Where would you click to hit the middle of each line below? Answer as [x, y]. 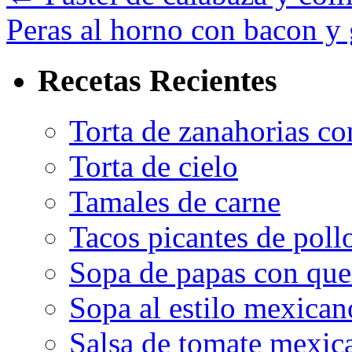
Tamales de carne [175, 202]
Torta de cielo [154, 167]
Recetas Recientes [158, 80]
